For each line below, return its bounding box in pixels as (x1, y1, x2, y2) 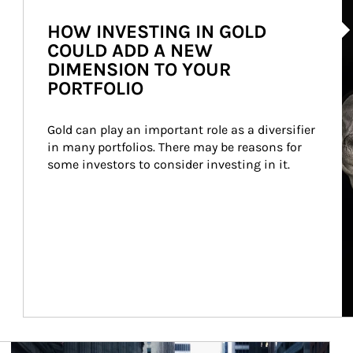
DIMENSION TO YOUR (46, 58, 231, 80)
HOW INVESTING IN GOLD (46, 20, 266, 43)
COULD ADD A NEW (46, 39, 213, 61)
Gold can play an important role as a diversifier (46, 122, 318, 137)
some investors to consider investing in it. (46, 157, 290, 172)
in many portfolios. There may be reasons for (46, 139, 305, 154)
